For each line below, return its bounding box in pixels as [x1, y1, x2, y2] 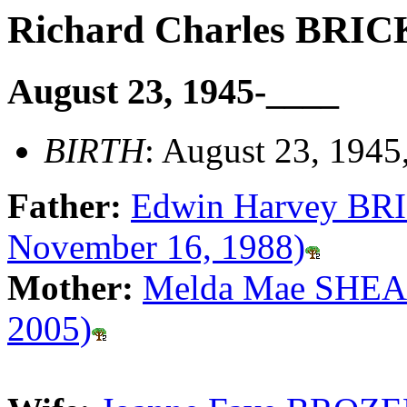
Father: [7, 185, 131, 225]
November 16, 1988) [7, 226, 305, 266]
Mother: [7, 267, 143, 307]
